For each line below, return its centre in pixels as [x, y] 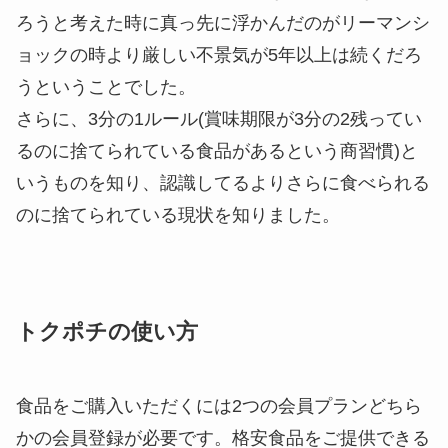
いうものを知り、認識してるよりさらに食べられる [223, 182]
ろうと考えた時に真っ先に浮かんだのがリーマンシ [223, 22]
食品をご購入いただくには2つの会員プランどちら [219, 405]
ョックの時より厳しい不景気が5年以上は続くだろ [219, 54]
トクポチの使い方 [107, 331]
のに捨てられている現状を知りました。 [178, 214]
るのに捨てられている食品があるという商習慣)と [217, 150]
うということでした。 [106, 86]
